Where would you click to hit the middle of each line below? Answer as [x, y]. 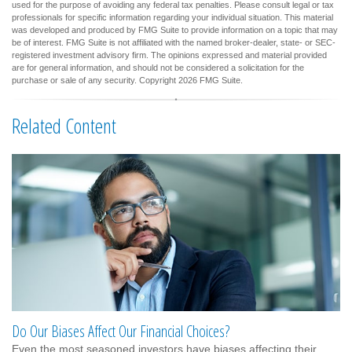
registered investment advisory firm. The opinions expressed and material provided [169, 55]
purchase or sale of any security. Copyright [95, 80]
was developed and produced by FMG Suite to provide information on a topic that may [175, 29]
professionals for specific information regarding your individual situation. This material [172, 17]
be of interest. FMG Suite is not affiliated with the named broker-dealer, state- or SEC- [174, 42]
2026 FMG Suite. [211, 80]
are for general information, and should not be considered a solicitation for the [158, 67]
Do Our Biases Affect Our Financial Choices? [121, 331]
